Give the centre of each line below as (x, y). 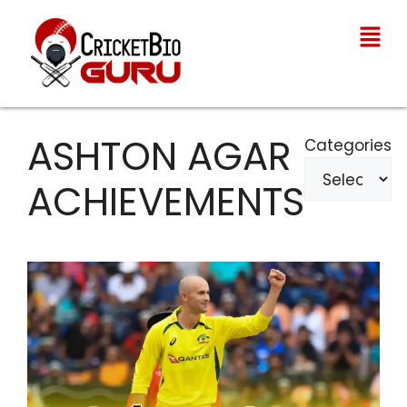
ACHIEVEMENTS (166, 203)
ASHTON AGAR (159, 157)
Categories (348, 146)
